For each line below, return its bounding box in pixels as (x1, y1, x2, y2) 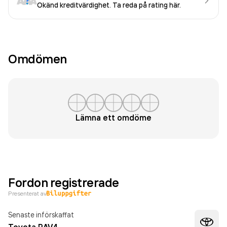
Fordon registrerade (8, 175, 119, 190)
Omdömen (8, 51, 67, 66)
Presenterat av (8, 190, 47, 197)
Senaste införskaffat (8, 210, 74, 219)
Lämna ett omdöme (75, 112, 152, 123)
